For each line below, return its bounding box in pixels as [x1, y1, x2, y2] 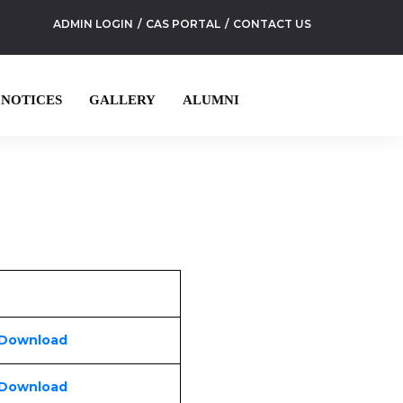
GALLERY [89, 93, 156, 107]
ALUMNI [183, 93, 239, 107]
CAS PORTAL [146, 17, 220, 31]
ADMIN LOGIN [53, 17, 133, 31]
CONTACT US [233, 17, 311, 31]
